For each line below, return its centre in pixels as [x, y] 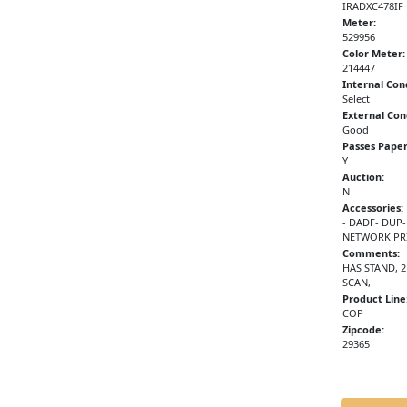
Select [356, 99]
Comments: [371, 253]
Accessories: [372, 208]
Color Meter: [373, 54]
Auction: [363, 177]
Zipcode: [363, 330]
